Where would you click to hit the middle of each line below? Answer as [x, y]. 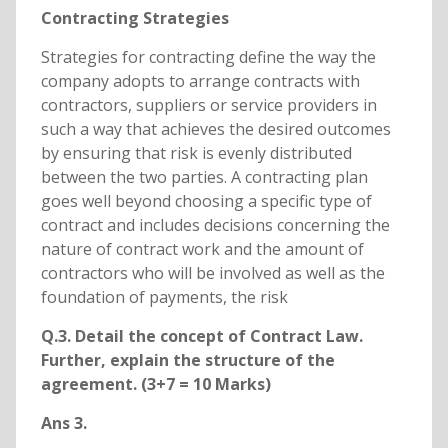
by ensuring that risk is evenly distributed [196, 153]
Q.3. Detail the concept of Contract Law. [201, 336]
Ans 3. [63, 423]
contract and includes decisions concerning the [215, 225]
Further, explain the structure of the [187, 360]
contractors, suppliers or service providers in [208, 105]
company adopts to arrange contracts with [200, 81]
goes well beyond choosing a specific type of [206, 201]
